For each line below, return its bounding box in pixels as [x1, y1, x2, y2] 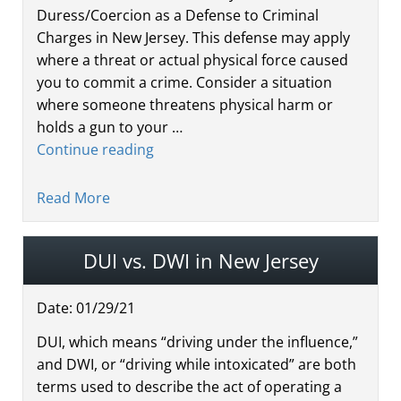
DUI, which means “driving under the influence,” [37, 331, 358, 352]
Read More [37, 187, 110, 208]
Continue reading [37, 139, 154, 159]
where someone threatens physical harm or [37, 94, 333, 115]
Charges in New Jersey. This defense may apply [37, 27, 350, 47]
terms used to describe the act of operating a [37, 376, 342, 397]
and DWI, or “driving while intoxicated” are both [37, 354, 356, 374]
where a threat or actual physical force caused [37, 49, 348, 70]
